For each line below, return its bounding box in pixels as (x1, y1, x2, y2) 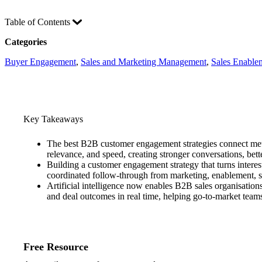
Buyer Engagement (5, 57, 76, 67)
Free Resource (23, 241, 88, 253)
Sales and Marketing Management (81, 57, 206, 67)
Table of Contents (5, 17, 73, 27)
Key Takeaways (23, 114, 83, 125)
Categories (5, 37, 47, 47)
